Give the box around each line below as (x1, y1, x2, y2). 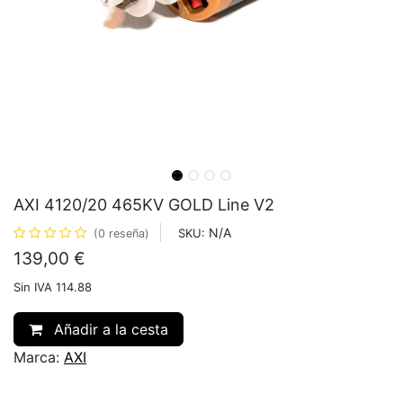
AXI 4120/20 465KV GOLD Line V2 (13, 194, 274, 214)
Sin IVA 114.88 (13, 279, 92, 294)
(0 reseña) (94, 226, 149, 240)
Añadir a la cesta (49, 319, 168, 338)
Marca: (13, 347, 59, 366)
